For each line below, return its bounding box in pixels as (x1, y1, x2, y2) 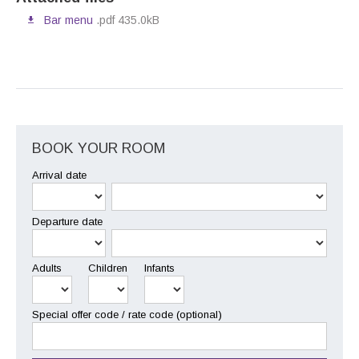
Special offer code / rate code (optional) (32, 308, 222, 321)
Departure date (32, 215, 103, 228)
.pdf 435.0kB (93, 13, 159, 26)
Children (88, 261, 127, 274)
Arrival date (32, 168, 87, 181)
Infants (144, 261, 175, 274)
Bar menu (44, 13, 93, 26)
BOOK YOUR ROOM (32, 139, 165, 156)
